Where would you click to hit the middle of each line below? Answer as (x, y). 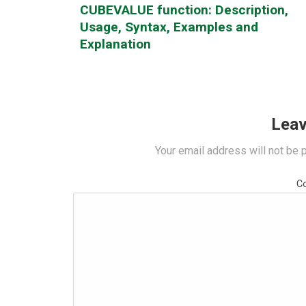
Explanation (115, 44)
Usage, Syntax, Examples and (169, 27)
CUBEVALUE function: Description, (184, 10)
